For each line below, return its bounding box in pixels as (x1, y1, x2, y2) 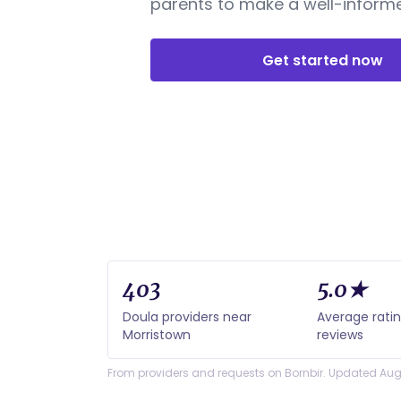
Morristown (123, 326, 191, 344)
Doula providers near (123, 308, 252, 326)
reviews (317, 326, 364, 344)
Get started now (261, 49, 383, 71)
